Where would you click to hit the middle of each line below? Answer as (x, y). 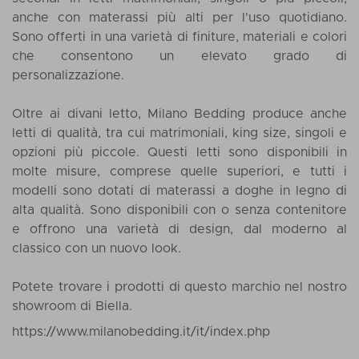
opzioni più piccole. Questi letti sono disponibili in (179, 152)
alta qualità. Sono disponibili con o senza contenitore (179, 210)
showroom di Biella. (72, 306)
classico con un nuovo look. (97, 248)
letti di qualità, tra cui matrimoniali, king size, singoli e (179, 133)
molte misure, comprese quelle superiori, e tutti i (179, 171)
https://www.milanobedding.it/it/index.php (141, 332)
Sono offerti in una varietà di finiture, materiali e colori (179, 37)
